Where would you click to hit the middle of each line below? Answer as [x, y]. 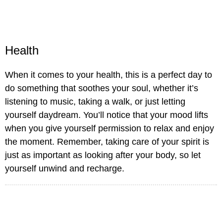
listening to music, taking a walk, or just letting [95, 102]
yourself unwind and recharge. [65, 169]
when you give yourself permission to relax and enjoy [110, 129]
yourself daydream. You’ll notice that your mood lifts [107, 115]
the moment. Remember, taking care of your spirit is [107, 142]
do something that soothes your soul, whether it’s [102, 88]
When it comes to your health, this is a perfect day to [109, 75]
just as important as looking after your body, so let [103, 155]
